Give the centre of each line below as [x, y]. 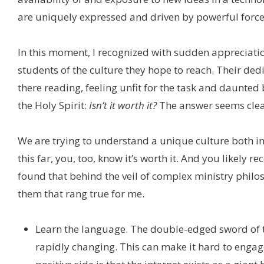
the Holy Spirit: [53, 105]
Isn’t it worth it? [123, 105]
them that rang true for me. [81, 194]
